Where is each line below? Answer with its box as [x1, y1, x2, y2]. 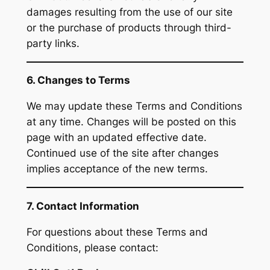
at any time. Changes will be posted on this [26, 116, 236, 128]
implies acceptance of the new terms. [26, 163, 208, 175]
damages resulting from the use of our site [26, 5, 233, 18]
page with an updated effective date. [26, 131, 207, 144]
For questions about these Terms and [26, 225, 208, 238]
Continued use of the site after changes [26, 147, 219, 160]
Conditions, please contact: [26, 241, 159, 254]
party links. [26, 37, 80, 49]
